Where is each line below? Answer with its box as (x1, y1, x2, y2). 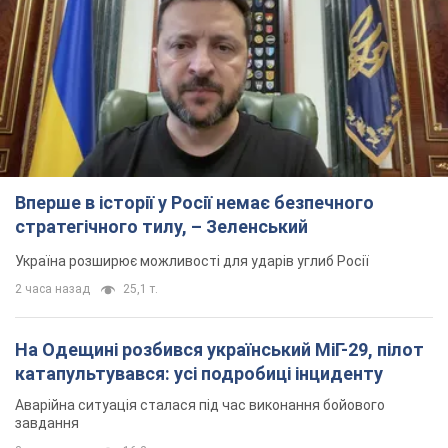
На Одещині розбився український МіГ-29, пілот (15, 339, 424, 361)
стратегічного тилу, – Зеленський (15, 216, 308, 238)
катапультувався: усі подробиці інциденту (15, 363, 383, 385)
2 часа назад (15, 282, 90, 297)
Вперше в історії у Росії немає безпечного (15, 192, 374, 214)
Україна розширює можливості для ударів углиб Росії (15, 253, 369, 270)
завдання (15, 415, 79, 432)
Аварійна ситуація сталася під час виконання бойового (15, 397, 385, 414)
